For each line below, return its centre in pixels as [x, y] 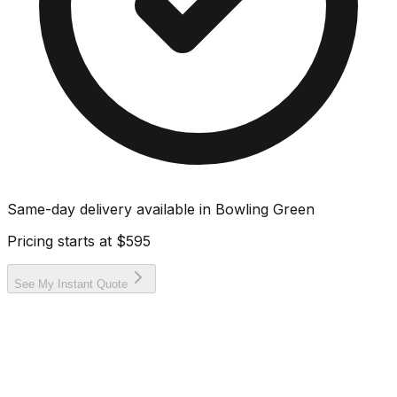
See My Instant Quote [71, 284]
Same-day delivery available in [111, 209]
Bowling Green [265, 209]
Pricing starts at [62, 241]
